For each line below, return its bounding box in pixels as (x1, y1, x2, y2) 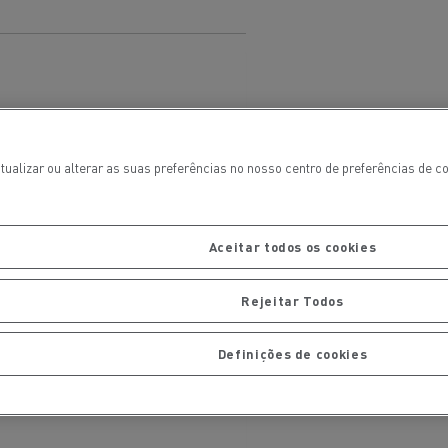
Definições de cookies (217, 345, 368, 363)
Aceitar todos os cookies (208, 238, 377, 256)
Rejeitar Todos (241, 291, 344, 309)
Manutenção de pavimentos (166, 278, 364, 300)
